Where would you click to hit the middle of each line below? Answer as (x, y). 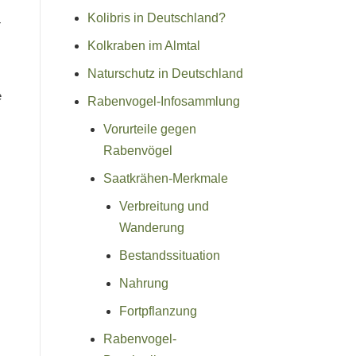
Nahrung (144, 283)
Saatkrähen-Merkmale (166, 178)
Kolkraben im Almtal (144, 45)
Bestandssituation (170, 255)
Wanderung (152, 227)
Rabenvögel (138, 150)
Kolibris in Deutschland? (157, 17)
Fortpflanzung (158, 311)
